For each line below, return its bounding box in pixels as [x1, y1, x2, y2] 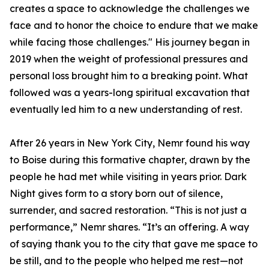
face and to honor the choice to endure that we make [10, 19, 258, 32]
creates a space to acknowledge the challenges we [10, 2, 250, 15]
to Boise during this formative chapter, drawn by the [10, 154, 250, 166]
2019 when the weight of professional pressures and [10, 53, 248, 65]
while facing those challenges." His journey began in [10, 36, 250, 49]
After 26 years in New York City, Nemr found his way [10, 137, 250, 150]
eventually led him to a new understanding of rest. [10, 103, 242, 116]
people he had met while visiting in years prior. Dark [10, 171, 247, 183]
